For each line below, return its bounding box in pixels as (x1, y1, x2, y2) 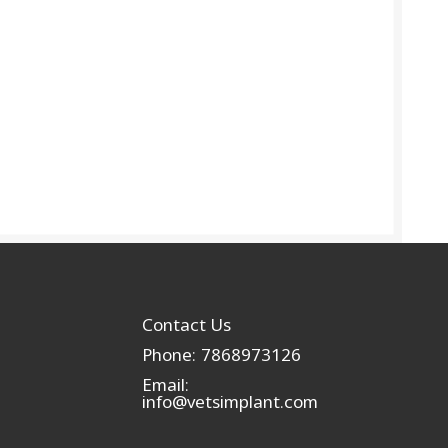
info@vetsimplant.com (141, 390, 318, 414)
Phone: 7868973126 (141, 343, 301, 367)
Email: (141, 373, 189, 397)
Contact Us (141, 313, 231, 337)
